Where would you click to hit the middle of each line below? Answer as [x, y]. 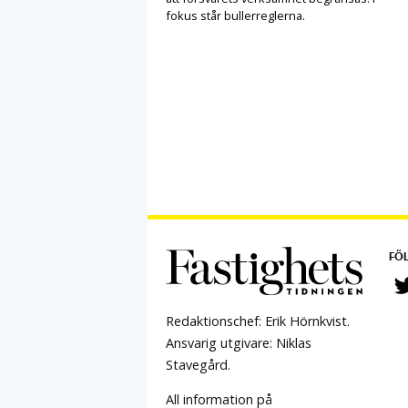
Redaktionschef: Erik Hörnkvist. [258, 321]
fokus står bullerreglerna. [235, 15]
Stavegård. [198, 364]
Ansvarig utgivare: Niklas [239, 342]
